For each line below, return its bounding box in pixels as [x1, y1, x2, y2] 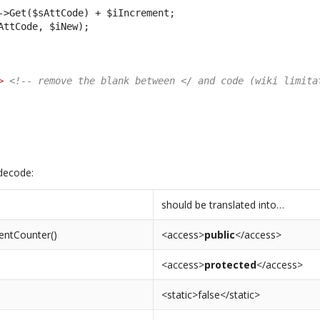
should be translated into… [161, 197, 285, 211]
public [204, 227, 236, 241]
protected [204, 257, 257, 271]
